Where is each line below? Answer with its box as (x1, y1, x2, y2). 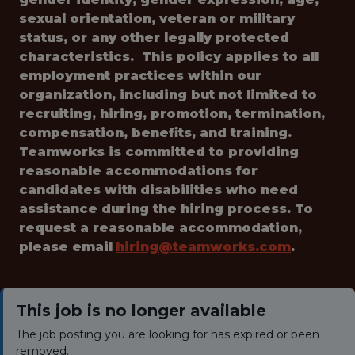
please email (19, 239, 113, 254)
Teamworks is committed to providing (19, 144, 299, 159)
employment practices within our (19, 68, 261, 83)
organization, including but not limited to (19, 87, 317, 102)
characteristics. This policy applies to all (19, 49, 319, 64)
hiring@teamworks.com (116, 239, 291, 254)
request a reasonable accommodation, (19, 220, 302, 235)
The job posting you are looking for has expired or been (16, 327, 319, 342)
